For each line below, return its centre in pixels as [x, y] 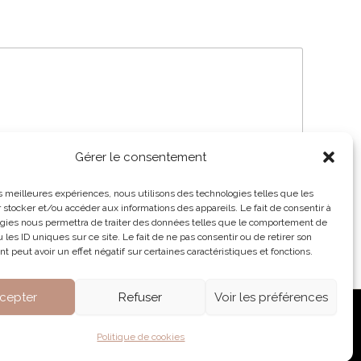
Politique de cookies [141, 337]
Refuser [141, 297]
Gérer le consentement [141, 157]
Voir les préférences [271, 297]
